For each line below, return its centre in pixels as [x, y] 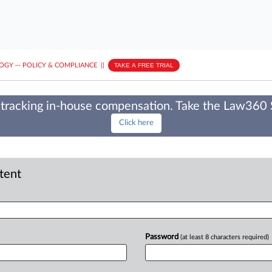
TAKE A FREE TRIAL [144, 65]
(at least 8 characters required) [225, 237]
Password [163, 237]
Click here [136, 123]
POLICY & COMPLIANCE [60, 65]
